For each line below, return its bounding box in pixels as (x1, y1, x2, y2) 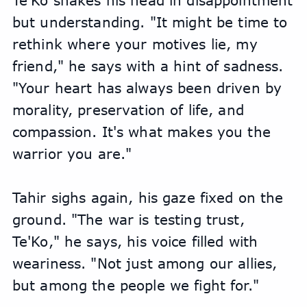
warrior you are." (12, 145, 132, 162)
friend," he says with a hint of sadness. (12, 58, 284, 75)
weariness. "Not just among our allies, (12, 255, 278, 272)
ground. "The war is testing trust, (12, 211, 245, 228)
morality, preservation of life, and (12, 101, 244, 119)
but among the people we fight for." (12, 277, 259, 294)
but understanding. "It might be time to (12, 14, 288, 31)
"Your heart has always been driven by (12, 79, 282, 97)
